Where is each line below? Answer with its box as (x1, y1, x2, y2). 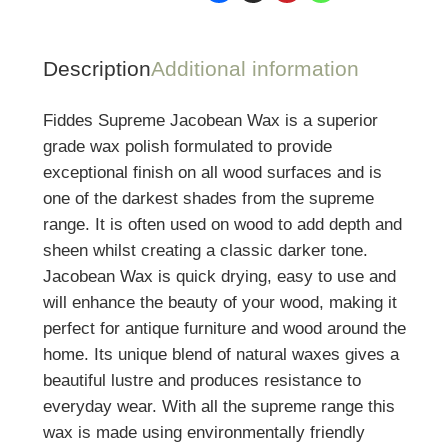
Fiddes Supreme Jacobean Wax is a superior (42, 110, 378, 130)
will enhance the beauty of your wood (42, 292, 319, 312)
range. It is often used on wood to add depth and (42, 214, 402, 234)
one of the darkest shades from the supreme (42, 188, 374, 208)
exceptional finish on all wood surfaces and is (42, 162, 382, 182)
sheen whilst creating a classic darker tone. (42, 240, 368, 260)
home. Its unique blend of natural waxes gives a (42, 344, 399, 364)
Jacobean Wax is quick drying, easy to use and (42, 266, 396, 286)
